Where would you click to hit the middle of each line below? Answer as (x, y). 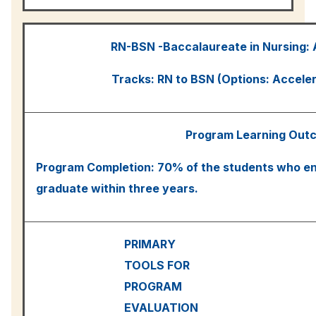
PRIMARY (150, 244)
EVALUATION (161, 307)
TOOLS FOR (157, 265)
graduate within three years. (117, 188)
